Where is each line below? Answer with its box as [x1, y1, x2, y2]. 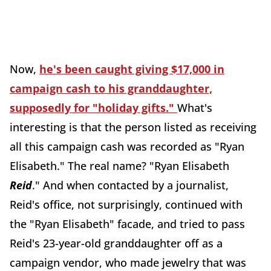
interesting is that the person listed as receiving [10, 120, 256, 135]
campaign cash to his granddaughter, [10, 81, 212, 96]
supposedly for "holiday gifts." [10, 100, 177, 116]
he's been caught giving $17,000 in [39, 62, 224, 77]
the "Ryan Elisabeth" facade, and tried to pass [10, 217, 245, 232]
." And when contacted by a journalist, [32, 178, 229, 193]
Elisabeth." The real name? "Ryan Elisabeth [10, 158, 229, 174]
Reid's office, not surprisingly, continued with [10, 197, 243, 212]
